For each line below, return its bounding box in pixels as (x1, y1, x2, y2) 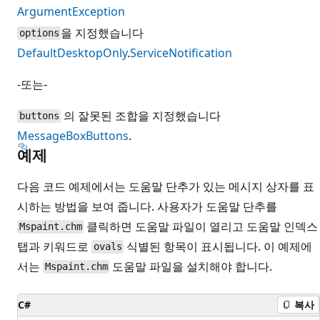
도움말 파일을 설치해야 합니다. (109, 258, 273, 274)
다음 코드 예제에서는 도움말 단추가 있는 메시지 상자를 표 (17, 178, 314, 194)
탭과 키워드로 (17, 238, 91, 254)
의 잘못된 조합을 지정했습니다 (61, 107, 221, 124)
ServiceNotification (130, 44, 232, 61)
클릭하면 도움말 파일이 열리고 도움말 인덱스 (84, 218, 319, 234)
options (19, 27, 59, 39)
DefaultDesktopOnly (17, 44, 127, 61)
